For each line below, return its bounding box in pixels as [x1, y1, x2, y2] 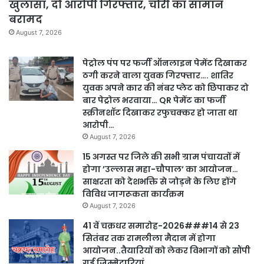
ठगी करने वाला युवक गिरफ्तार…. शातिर [82, 70, 233, 82]
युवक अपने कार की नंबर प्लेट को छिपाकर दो [82, 82, 249, 94]
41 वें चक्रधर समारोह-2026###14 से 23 [82, 220, 239, 232]
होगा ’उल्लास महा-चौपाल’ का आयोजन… [82, 163, 238, 176]
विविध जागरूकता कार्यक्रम [82, 188, 184, 200]
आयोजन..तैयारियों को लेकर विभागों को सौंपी [82, 245, 250, 257]
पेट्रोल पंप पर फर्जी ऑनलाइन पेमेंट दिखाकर [82, 57, 247, 70]
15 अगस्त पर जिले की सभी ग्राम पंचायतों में [82, 151, 240, 163]
